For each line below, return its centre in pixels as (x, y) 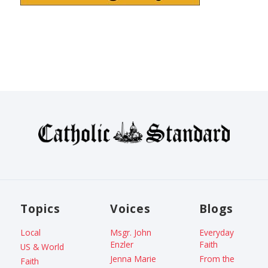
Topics (41, 208)
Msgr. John (130, 232)
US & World (42, 247)
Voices (130, 208)
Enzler (121, 244)
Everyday (216, 232)
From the (217, 259)
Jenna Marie (133, 259)
